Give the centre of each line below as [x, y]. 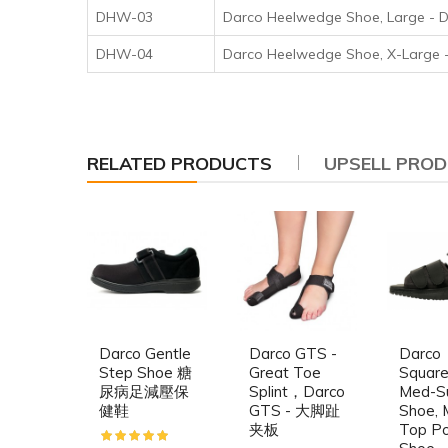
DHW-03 [124, 16]
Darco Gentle [145, 353]
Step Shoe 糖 [145, 372]
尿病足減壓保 [144, 391]
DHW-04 [124, 53]
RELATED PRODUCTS [179, 163]
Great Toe [285, 372]
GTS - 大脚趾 [294, 410]
